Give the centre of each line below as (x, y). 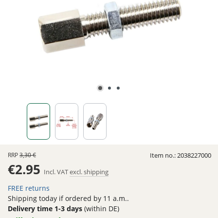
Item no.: (163, 155)
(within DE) (101, 209)
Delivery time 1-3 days (45, 209)
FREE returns (29, 188)
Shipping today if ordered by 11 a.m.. (68, 198)
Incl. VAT (57, 172)
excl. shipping (89, 172)
